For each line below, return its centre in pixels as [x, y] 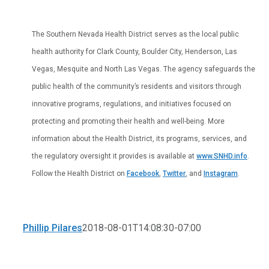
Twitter [174, 173]
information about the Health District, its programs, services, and [139, 138]
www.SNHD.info [222, 156]
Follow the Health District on [79, 173]
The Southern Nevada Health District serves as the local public [135, 34]
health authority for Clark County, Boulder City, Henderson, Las [134, 51]
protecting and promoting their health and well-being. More [128, 121]
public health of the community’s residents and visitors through [137, 86]
